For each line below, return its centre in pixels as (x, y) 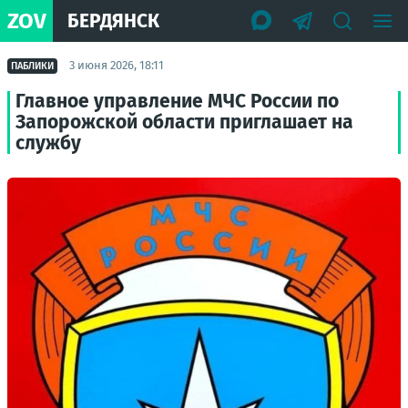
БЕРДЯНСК (113, 20)
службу (48, 143)
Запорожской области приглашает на (184, 122)
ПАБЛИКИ (32, 66)
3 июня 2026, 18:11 (117, 65)
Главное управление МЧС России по (177, 101)
